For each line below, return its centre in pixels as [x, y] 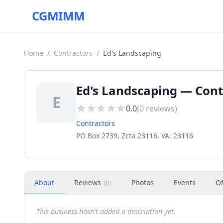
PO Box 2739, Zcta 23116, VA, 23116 [135, 136]
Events [185, 182]
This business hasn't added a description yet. [106, 211]
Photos [143, 182]
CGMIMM [58, 16]
